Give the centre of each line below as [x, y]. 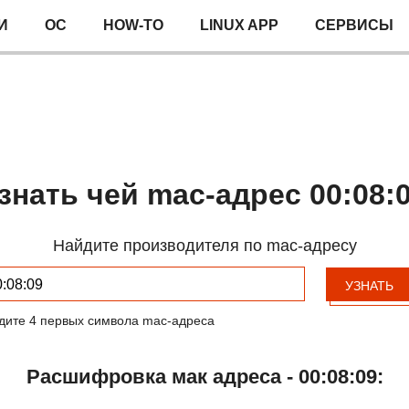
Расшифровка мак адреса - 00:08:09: [204, 377]
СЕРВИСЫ [354, 25]
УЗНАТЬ [369, 286]
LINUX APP [239, 25]
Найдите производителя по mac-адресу [204, 246]
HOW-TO [133, 25]
